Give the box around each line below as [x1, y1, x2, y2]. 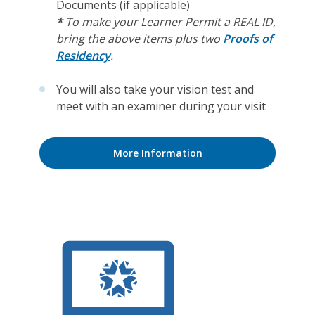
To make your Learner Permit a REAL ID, [65, 14, 276, 30]
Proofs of [223, 31, 273, 46]
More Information [112, 146, 202, 160]
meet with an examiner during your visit [56, 98, 266, 114]
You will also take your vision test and [56, 82, 254, 97]
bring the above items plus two [56, 31, 223, 46]
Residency [56, 48, 110, 63]
